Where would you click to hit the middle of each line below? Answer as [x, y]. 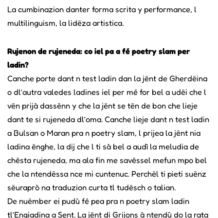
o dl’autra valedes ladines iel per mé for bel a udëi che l [107, 92]
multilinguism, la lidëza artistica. [65, 23]
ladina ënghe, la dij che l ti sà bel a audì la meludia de [103, 146]
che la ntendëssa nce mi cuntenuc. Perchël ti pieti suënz [107, 173]
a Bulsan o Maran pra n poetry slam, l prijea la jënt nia [104, 133]
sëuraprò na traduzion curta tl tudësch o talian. [91, 187]
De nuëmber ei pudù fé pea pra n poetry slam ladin [98, 201]
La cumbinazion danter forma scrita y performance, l [102, 9]
